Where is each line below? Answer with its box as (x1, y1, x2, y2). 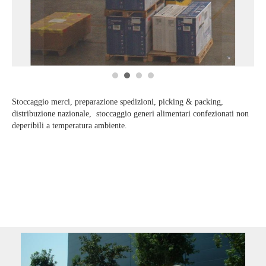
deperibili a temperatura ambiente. (12, 121, 127, 130)
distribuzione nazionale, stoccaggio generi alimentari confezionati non (12, 109, 249, 118)
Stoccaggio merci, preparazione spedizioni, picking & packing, (12, 97, 223, 106)
